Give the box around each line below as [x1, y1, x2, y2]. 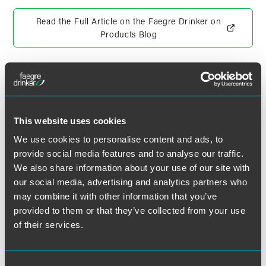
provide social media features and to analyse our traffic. [14, 148, 244, 159]
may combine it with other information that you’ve [14, 191, 217, 202]
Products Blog [100, 28, 157, 40]
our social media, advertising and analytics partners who [14, 177, 247, 188]
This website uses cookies [14, 115, 126, 126]
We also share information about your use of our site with [14, 163, 250, 173]
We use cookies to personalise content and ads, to [14, 134, 223, 145]
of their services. [14, 220, 83, 230]
